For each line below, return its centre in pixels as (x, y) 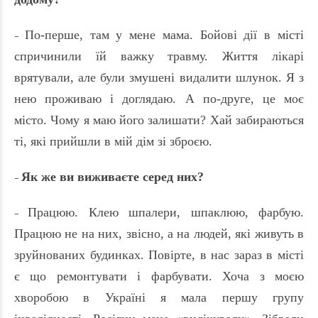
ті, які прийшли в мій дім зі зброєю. (113, 142)
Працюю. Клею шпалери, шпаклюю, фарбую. (166, 213)
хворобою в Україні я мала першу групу (159, 298)
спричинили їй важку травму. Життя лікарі (159, 56)
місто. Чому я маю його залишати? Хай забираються (159, 120)
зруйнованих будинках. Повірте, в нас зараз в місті (159, 255)
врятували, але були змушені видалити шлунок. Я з (159, 78)
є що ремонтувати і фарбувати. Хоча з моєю (159, 276)
